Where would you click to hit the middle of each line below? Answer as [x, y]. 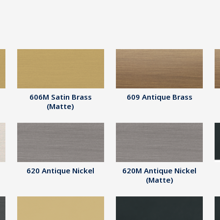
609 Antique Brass [159, 97]
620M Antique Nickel [160, 170]
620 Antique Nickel [61, 170]
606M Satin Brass [60, 97]
